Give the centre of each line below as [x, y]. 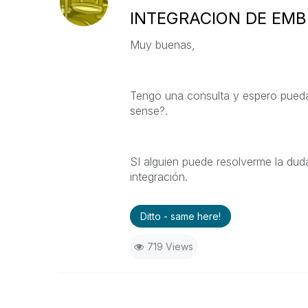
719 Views [170, 246]
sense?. [148, 111]
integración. [158, 177]
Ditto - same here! [180, 216]
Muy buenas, [162, 45]
